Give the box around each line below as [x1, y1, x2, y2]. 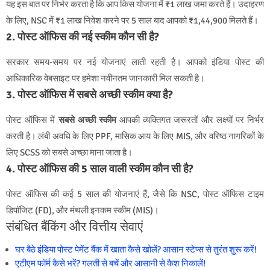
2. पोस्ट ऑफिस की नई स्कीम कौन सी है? [6, 30, 159, 44]
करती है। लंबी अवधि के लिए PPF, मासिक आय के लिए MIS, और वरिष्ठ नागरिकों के [6, 131, 264, 142]
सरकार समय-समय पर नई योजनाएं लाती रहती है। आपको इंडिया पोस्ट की [6, 57, 264, 68]
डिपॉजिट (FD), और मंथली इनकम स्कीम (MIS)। [6, 205, 159, 216]
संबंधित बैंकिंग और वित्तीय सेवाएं [6, 219, 143, 235]
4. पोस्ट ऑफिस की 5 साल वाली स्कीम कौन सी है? [6, 162, 193, 176]
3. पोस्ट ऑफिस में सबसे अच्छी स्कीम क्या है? [6, 88, 173, 102]
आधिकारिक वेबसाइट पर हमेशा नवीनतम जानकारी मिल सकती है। [6, 73, 205, 84]
